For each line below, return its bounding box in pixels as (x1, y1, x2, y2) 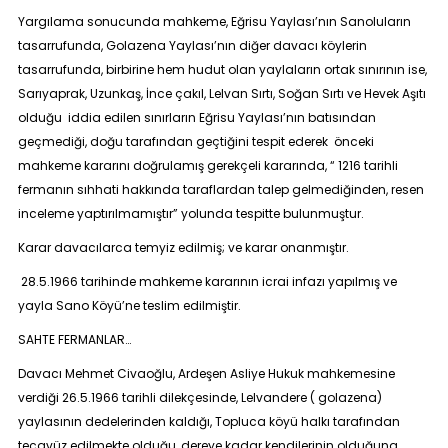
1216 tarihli (337, 157, 398, 174)
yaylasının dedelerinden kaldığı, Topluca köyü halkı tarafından (17, 413, 400, 430)
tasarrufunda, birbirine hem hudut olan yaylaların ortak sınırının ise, (17, 61, 427, 78)
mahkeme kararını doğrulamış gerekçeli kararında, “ (17, 157, 338, 174)
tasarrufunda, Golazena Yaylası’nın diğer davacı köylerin (17, 37, 367, 54)
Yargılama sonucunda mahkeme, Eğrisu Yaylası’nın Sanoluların (17, 13, 411, 30)
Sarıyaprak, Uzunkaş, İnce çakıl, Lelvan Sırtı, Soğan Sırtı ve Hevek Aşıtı (17, 85, 426, 102)
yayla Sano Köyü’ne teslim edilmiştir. (17, 297, 241, 314)
